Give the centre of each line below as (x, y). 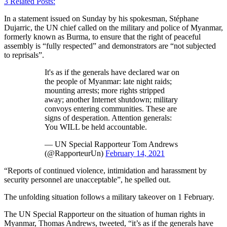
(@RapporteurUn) (75, 153)
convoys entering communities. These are (111, 108)
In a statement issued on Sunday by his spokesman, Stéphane (101, 18)
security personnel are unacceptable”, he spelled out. (88, 179)
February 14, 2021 (135, 153)
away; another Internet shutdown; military (111, 99)
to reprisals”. (26, 55)
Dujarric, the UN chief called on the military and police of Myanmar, (113, 27)
